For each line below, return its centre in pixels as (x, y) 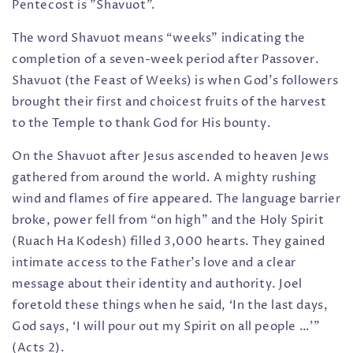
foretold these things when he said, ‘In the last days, (170, 305)
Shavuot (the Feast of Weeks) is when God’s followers (175, 80)
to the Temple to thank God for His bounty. (142, 123)
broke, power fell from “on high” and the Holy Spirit (168, 220)
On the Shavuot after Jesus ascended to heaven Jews (171, 156)
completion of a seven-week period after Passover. (166, 59)
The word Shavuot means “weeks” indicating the (159, 38)
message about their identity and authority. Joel (157, 284)
